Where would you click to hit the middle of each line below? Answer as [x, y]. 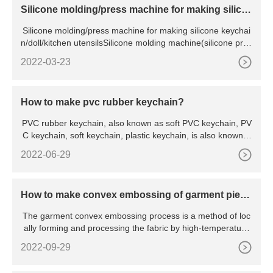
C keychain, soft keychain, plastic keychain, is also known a [136, 136]
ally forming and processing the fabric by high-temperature [136, 228]
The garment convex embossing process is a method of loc [136, 216]
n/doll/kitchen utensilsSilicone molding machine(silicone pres [136, 43]
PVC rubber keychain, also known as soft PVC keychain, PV [136, 123]
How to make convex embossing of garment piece [136, 195]
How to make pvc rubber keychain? [102, 102]
